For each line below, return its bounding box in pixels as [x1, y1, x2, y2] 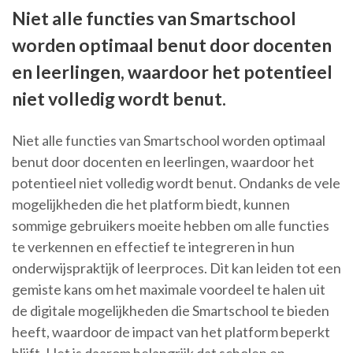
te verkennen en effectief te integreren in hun [12, 238, 295, 256]
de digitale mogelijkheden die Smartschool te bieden [12, 302, 329, 320]
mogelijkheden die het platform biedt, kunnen [12, 195, 290, 214]
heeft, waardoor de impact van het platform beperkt [12, 323, 330, 341]
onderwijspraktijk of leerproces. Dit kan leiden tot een [12, 259, 341, 277]
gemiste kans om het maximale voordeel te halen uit [12, 281, 325, 299]
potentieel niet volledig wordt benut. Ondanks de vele [12, 174, 340, 192]
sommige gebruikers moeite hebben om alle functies [12, 217, 329, 235]
